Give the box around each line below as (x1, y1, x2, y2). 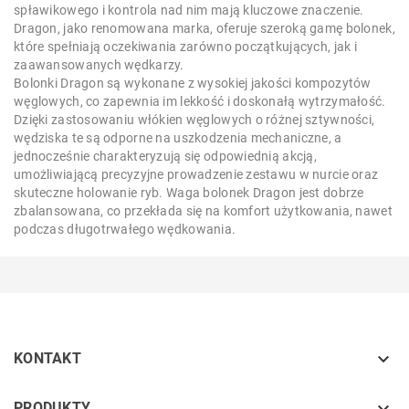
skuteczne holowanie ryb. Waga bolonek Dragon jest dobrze (14, 185, 364, 200)
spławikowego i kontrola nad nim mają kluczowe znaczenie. (14, 3, 364, 17)
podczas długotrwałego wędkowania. (14, 222, 236, 236)
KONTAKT (14, 350, 81, 367)
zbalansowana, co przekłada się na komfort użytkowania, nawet (14, 204, 393, 218)
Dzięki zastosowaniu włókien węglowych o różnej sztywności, (14, 112, 375, 127)
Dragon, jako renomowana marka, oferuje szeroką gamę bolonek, (14, 21, 395, 36)
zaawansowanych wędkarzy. (14, 58, 184, 72)
